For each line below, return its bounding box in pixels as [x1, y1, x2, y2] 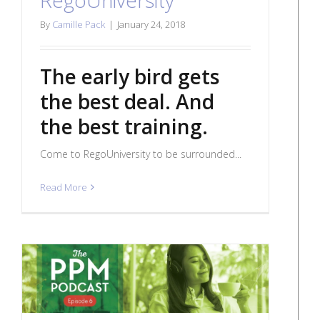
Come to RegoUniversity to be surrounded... [40, 147, 241, 161]
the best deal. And [40, 88, 214, 116]
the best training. [40, 113, 208, 141]
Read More [40, 181, 87, 194]
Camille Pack [52, 18, 105, 31]
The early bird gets [40, 63, 219, 91]
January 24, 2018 [117, 18, 185, 31]
